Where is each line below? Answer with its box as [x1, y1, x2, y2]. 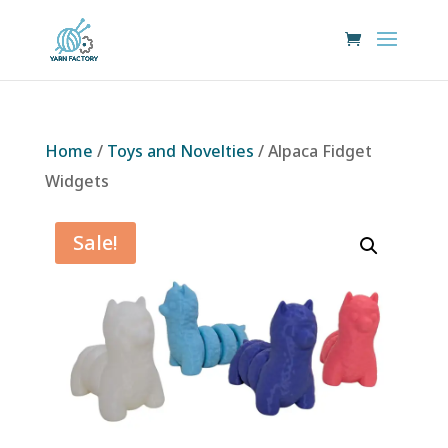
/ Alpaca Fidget [253, 140, 372, 162]
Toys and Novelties [106, 140, 254, 162]
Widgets [44, 170, 109, 192]
